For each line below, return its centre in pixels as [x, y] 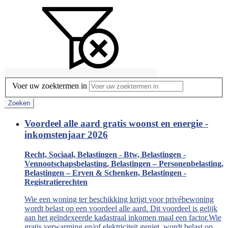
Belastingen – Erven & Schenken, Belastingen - [105, 173]
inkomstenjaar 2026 [66, 134]
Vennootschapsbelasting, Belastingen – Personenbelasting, [124, 163]
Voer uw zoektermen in [50, 86]
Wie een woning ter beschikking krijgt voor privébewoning [119, 199]
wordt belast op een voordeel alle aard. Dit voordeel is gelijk [121, 208]
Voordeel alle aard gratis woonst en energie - [116, 123]
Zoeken [19, 103]
